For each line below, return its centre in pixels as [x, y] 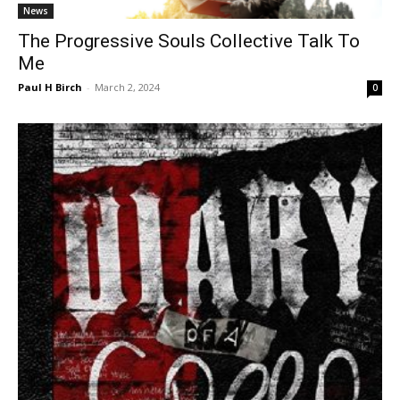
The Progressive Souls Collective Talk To [189, 41]
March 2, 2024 [127, 87]
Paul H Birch [50, 87]
